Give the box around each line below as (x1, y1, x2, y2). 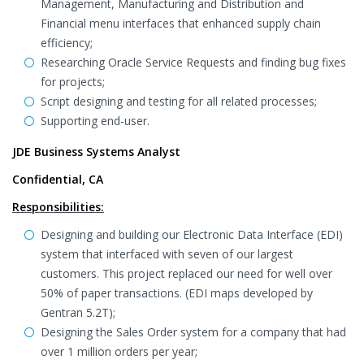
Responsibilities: (12, 199, 104, 214)
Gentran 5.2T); (41, 305, 115, 320)
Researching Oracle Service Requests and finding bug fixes (41, 54, 346, 70)
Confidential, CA (12, 171, 103, 187)
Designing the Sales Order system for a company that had (41, 324, 346, 340)
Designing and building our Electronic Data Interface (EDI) (41, 227, 343, 242)
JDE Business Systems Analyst (12, 144, 180, 159)
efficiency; (41, 35, 93, 50)
